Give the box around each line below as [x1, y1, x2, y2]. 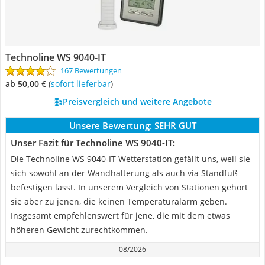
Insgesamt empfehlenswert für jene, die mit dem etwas [11, 210, 230, 221]
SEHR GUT [154, 119, 196, 131]
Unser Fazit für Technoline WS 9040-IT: [11, 137, 175, 148]
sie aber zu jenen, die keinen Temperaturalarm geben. [11, 196, 227, 207]
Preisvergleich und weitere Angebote [62, 96, 212, 107]
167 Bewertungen [60, 65, 122, 76]
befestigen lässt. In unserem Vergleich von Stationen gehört [11, 182, 248, 193]
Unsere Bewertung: [69, 119, 152, 131]
